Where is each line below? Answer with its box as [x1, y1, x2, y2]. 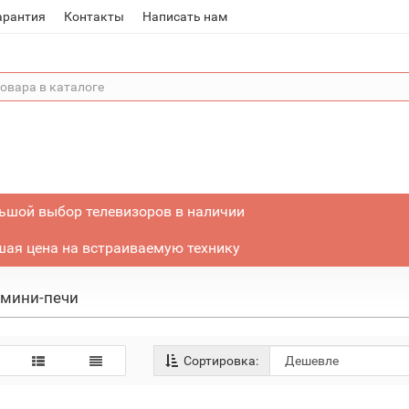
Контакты [64, 9, 125, 24]
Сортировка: [181, 353, 259, 368]
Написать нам [142, 9, 228, 24]
